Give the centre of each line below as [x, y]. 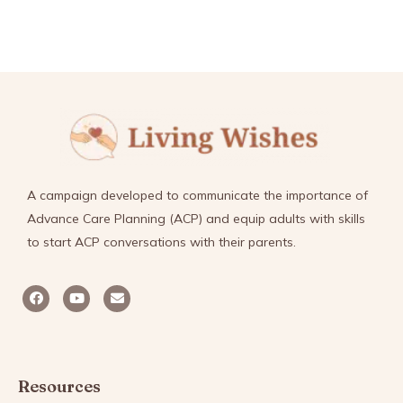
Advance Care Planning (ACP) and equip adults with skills [196, 219]
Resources [59, 387]
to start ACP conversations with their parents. [161, 242]
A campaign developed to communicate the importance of [197, 196]
